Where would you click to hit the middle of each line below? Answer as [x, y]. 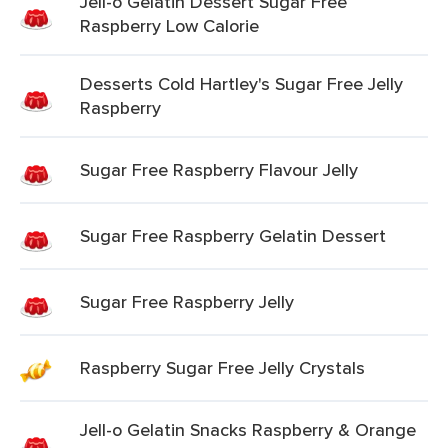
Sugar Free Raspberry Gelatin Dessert [233, 235]
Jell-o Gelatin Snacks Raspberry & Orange [248, 429]
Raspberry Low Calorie [169, 25]
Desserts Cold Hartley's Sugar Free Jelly [241, 83]
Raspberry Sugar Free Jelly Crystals [222, 367]
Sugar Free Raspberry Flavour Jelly [219, 169]
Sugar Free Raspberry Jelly [187, 301]
